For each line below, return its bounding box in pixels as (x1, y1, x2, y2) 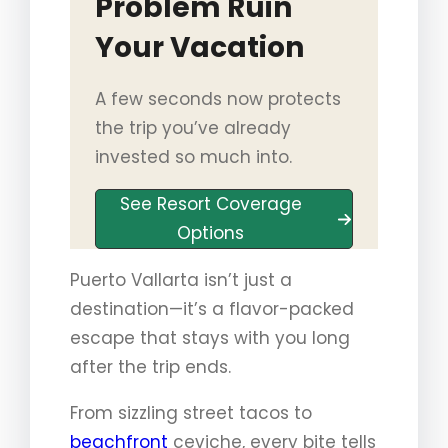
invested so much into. (94, 145, 292, 170)
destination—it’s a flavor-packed (70, 297, 354, 322)
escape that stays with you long (70, 326, 350, 351)
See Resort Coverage (119, 192, 302, 217)
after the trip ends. (70, 355, 231, 380)
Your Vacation (94, 28, 304, 68)
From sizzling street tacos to (70, 401, 312, 426)
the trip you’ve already (94, 116, 291, 141)
